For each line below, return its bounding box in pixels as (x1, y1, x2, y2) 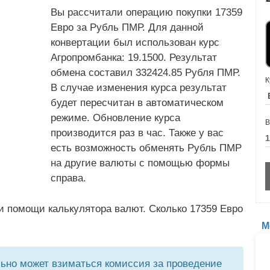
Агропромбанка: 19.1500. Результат (51, 52, 217, 63)
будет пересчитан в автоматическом (51, 97, 224, 108)
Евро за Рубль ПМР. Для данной (51, 22, 204, 33)
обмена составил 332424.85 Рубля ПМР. (51, 67, 240, 78)
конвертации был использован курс (51, 37, 219, 48)
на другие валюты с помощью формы (51, 157, 230, 169)
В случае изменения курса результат (51, 82, 227, 93)
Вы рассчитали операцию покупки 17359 (51, 7, 242, 18)
